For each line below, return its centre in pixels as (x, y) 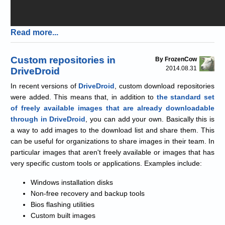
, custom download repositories (165, 86)
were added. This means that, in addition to (84, 97)
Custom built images (63, 215)
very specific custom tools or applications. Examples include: (106, 163)
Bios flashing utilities (63, 204)
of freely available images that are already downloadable (113, 108)
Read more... (34, 33)
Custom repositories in (63, 60)
